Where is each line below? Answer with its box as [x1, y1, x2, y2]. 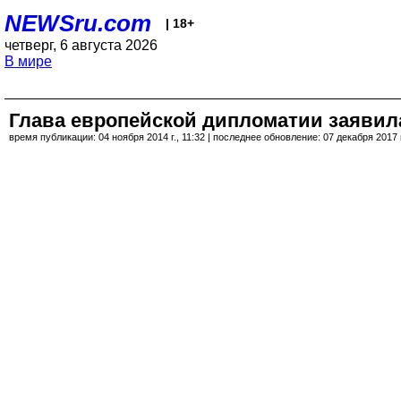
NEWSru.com [4, 10, 151, 37]
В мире [4, 54, 52, 69]
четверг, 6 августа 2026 [4, 38, 158, 53]
